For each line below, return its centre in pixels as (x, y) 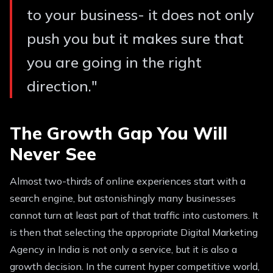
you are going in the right (114, 62)
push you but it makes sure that (135, 39)
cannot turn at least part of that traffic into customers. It (134, 215)
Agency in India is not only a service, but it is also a (123, 249)
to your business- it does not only (140, 15)
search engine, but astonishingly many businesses (123, 198)
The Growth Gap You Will (119, 133)
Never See (53, 154)
